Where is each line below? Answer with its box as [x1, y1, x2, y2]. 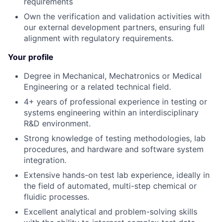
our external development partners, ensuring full [24, 22, 205, 32]
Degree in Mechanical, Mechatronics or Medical [24, 71, 202, 81]
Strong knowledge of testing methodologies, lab [24, 133, 206, 143]
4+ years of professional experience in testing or [24, 97, 207, 107]
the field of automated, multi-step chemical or [24, 181, 197, 191]
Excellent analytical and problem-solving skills [24, 207, 197, 217]
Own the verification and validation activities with [24, 11, 210, 21]
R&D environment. [24, 118, 91, 128]
